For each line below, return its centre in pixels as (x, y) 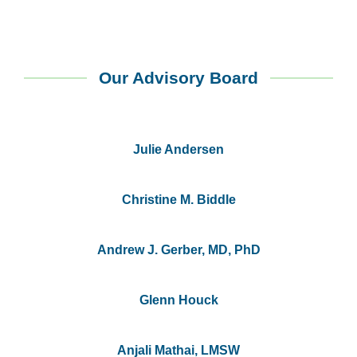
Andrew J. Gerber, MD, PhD (178, 250)
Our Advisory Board (178, 78)
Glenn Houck (178, 300)
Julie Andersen (178, 150)
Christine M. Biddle (178, 200)
